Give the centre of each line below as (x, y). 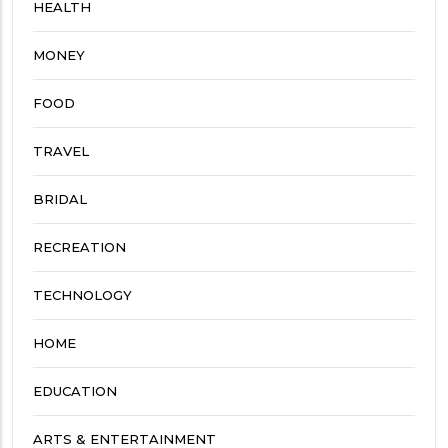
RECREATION (79, 246)
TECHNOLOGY (82, 294)
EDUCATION (75, 390)
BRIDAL (60, 198)
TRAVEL (61, 150)
